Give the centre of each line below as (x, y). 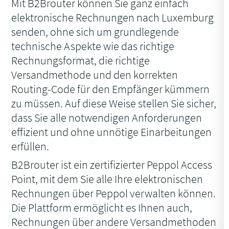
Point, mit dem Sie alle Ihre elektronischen (107, 179)
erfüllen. (30, 146)
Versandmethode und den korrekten (95, 75)
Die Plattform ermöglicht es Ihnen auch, (102, 208)
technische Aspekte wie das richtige (93, 46)
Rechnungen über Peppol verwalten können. (114, 193)
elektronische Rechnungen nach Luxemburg (113, 18)
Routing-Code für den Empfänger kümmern (111, 89)
